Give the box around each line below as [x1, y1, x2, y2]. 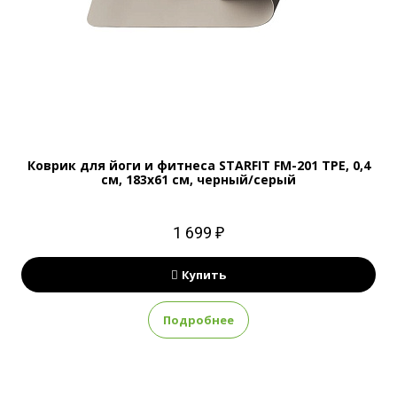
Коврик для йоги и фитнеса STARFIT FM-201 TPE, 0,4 [27, 157, 370, 174]
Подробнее [163, 312, 234, 328]
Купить [182, 267, 226, 283]
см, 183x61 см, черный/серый [101, 171, 296, 188]
